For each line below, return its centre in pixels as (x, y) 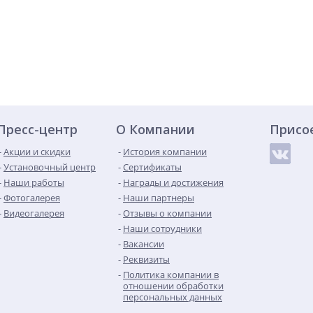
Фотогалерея (32, 198)
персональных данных (173, 297)
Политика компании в (171, 275)
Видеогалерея (34, 213)
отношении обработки (173, 286)
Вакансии (144, 244)
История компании (165, 152)
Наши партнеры (159, 198)
